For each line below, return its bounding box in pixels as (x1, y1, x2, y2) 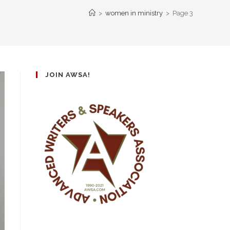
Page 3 (172, 9, 193, 17)
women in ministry (105, 9, 163, 17)
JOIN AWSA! (45, 71, 90, 79)
